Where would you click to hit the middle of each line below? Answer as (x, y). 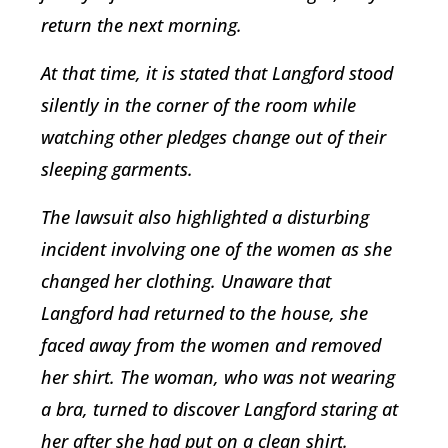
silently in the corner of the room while (198, 104)
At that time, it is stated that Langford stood (217, 72)
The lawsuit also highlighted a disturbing (205, 216)
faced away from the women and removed (211, 344)
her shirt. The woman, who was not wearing (218, 376)
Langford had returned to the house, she (204, 312)
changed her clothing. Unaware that (186, 280)
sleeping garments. (117, 168)
